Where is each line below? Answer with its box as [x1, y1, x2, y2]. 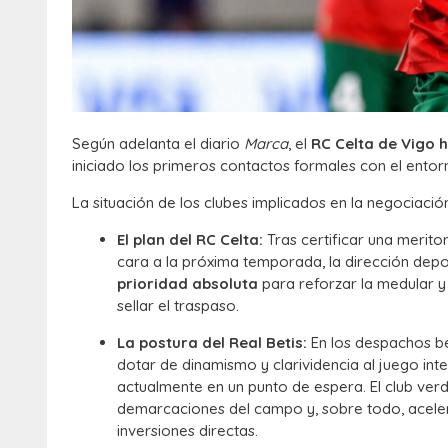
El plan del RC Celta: [117, 229, 263, 249]
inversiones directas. [117, 420, 258, 440]
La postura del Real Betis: [117, 332, 307, 352]
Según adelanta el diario [72, 133, 244, 153]
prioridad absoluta [117, 273, 258, 293]
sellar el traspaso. [117, 295, 239, 315]
